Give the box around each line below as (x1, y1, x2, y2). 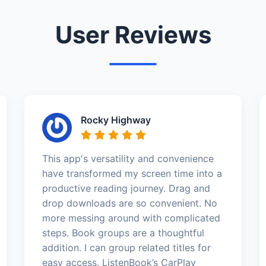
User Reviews (55, 20, 211, 49)
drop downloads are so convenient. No (42, 197, 217, 209)
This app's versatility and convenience (42, 153, 214, 164)
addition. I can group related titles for (42, 242, 211, 254)
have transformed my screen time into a (42, 167, 222, 179)
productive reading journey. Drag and (42, 182, 210, 194)
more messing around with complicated (42, 212, 220, 224)
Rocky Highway (80, 114, 151, 126)
